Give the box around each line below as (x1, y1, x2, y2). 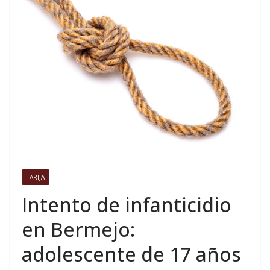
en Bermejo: (22, 216, 135, 243)
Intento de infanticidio (22, 192, 231, 218)
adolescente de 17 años (22, 241, 241, 268)
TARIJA (27, 173, 45, 182)
